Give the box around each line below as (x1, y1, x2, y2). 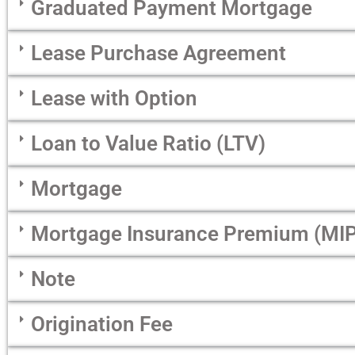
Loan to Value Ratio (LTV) (31, 132, 265, 156)
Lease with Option (31, 86, 197, 111)
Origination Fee (31, 312, 173, 337)
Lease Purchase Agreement (31, 41, 286, 66)
